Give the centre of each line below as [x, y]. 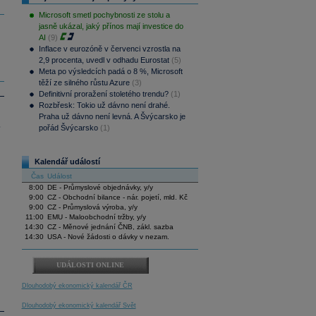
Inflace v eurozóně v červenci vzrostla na [109, 49]
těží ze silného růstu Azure [84, 83]
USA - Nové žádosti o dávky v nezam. [108, 237]
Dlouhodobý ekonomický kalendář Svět [79, 306]
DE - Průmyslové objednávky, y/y [100, 188]
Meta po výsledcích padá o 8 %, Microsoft [110, 72]
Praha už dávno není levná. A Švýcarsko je [112, 117]
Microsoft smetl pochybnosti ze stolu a [104, 15]
